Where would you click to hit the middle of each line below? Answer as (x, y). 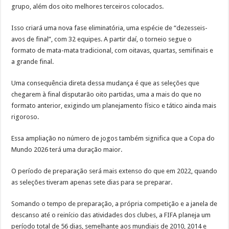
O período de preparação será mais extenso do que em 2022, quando (114, 171)
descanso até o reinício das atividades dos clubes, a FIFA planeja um (111, 215)
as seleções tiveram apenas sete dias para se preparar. (92, 182)
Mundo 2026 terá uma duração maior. (67, 150)
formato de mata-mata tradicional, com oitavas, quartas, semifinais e (112, 51)
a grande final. (33, 62)
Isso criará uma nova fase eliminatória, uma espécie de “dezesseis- (110, 28)
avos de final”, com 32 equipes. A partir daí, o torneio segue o (102, 39)
